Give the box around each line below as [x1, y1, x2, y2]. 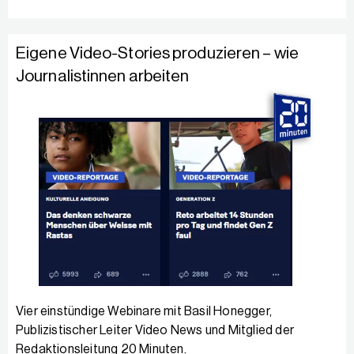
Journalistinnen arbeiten [16, 67, 190, 85]
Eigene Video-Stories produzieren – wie [16, 44, 299, 62]
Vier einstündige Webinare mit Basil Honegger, [16, 304, 273, 318]
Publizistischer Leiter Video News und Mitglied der [16, 323, 295, 337]
